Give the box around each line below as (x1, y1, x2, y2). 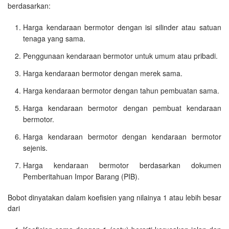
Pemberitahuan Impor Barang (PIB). (23, 171, 140, 182)
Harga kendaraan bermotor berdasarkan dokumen (23, 160, 221, 171)
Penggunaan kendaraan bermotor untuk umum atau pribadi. (23, 51, 218, 61)
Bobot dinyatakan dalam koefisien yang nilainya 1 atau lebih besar (8, 192, 221, 203)
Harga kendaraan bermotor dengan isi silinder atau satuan (23, 22, 221, 33)
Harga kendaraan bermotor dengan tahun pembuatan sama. (23, 85, 219, 96)
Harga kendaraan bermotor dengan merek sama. (23, 68, 182, 79)
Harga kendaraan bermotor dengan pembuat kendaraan (23, 103, 221, 113)
